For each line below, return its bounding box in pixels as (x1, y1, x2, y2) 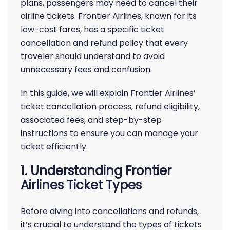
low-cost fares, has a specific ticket (21, 24, 164, 35)
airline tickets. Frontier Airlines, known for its (21, 10, 197, 22)
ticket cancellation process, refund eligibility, (21, 101, 200, 112)
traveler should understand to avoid (21, 50, 165, 62)
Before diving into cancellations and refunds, (21, 205, 199, 217)
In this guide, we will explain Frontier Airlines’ (21, 87, 196, 99)
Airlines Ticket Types (21, 177, 142, 194)
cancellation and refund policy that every (21, 37, 188, 49)
